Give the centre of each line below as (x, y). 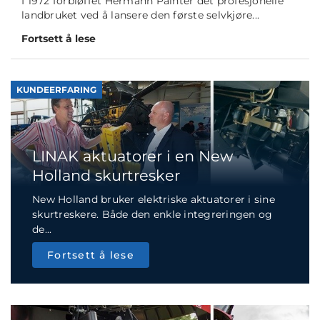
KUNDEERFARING (56, 90)
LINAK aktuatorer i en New (132, 156)
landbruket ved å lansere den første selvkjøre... (140, 15)
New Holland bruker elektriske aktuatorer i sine (154, 200)
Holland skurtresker (106, 176)
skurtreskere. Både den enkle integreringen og (152, 215)
